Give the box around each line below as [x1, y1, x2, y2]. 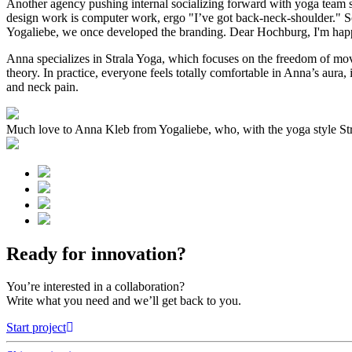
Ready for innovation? [6, 243, 186, 264]
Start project [6, 321, 66, 335]
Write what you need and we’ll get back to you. [6, 294, 241, 308]
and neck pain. [6, 79, 79, 93]
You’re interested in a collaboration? [6, 280, 185, 294]
